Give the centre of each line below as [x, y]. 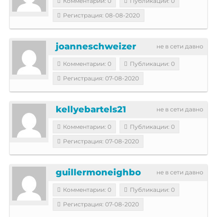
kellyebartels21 [91, 109]
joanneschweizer [96, 46]
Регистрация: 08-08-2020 [101, 15]
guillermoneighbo [98, 172]
